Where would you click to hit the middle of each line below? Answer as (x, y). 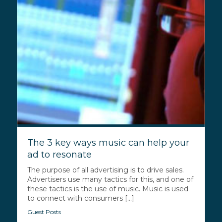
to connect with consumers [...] (81, 198)
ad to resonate (59, 154)
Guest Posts (44, 212)
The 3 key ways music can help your (108, 142)
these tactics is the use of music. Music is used (108, 189)
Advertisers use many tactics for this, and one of (110, 179)
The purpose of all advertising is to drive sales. (105, 170)
